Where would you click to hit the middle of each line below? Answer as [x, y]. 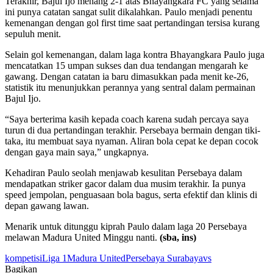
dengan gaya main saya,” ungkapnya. [77, 152]
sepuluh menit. [33, 34]
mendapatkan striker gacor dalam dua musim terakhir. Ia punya [125, 183]
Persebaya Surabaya [164, 258]
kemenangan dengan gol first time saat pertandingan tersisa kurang [132, 23]
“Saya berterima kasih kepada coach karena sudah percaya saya [127, 119]
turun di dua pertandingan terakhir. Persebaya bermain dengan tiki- [133, 130]
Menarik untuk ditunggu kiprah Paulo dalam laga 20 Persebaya [126, 226]
